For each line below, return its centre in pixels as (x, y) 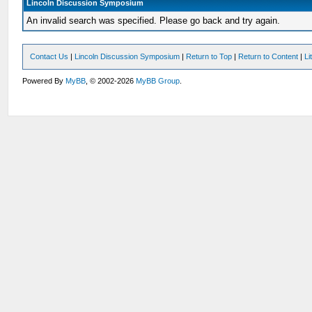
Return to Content (268, 56)
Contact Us (49, 56)
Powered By (44, 81)
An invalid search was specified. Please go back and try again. (154, 21)
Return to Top (209, 56)
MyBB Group (158, 81)
